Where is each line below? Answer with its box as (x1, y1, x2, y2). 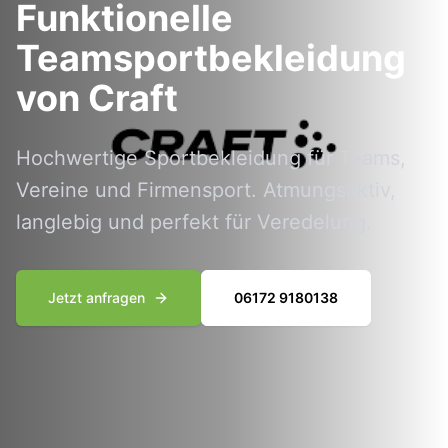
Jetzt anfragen (48, 289, 145, 307)
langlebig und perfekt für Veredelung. (16, 210, 372, 235)
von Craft (16, 76, 178, 121)
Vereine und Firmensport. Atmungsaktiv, (16, 178, 396, 203)
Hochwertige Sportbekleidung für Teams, (16, 146, 406, 171)
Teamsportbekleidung (16, 36, 406, 81)
